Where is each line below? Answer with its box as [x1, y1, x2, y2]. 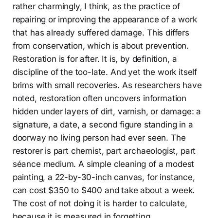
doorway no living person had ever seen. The [12, 132, 186, 143]
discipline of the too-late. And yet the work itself [12, 67, 198, 77]
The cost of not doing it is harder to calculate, [12, 198, 187, 208]
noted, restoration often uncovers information [12, 93, 187, 103]
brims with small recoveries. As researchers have [12, 80, 202, 90]
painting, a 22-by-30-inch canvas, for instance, [12, 172, 195, 182]
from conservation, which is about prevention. [12, 40, 189, 51]
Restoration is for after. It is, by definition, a [12, 54, 177, 64]
